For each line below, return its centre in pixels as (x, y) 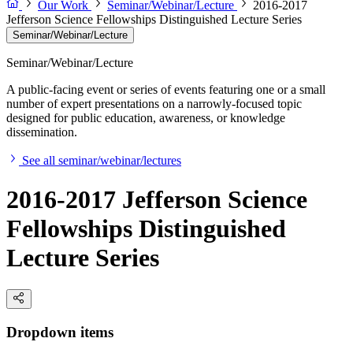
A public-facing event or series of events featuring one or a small (166, 90)
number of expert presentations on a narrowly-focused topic (154, 104)
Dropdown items (60, 332)
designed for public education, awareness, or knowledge (146, 118)
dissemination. (42, 132)
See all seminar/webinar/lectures (102, 161)
